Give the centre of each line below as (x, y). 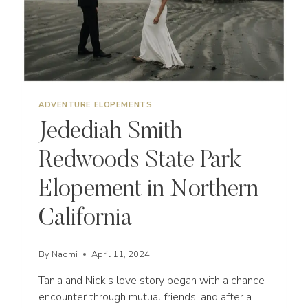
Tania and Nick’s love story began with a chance (152, 281)
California (85, 219)
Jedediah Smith (110, 133)
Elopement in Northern (148, 190)
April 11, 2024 (121, 255)
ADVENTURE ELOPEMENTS (96, 105)
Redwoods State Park (140, 162)
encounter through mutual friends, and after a (145, 297)
